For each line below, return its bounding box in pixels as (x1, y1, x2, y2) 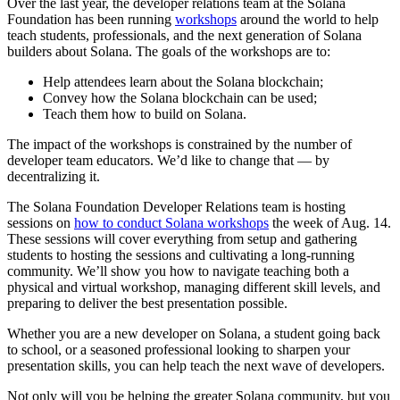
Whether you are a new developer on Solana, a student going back (7, 325, 380, 341)
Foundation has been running (7, 11, 175, 27)
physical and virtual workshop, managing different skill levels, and (7, 279, 380, 295)
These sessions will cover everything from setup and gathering (7, 230, 357, 246)
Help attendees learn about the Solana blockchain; (43, 73, 323, 89)
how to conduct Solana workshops (74, 214, 269, 230)
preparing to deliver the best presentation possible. (7, 295, 287, 311)
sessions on (7, 214, 74, 230)
